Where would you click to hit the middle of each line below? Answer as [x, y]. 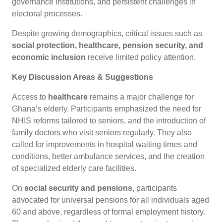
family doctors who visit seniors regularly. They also [102, 132]
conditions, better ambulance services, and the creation [108, 156]
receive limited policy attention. [142, 57]
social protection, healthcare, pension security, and [108, 45]
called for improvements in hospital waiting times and [105, 144]
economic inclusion [49, 57]
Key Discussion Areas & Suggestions [83, 77]
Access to [30, 97]
